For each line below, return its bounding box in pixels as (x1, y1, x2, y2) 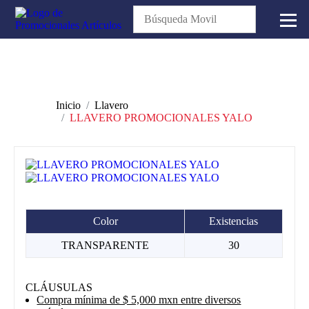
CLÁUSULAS (26, 281, 93, 294)
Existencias (209, 215, 259, 228)
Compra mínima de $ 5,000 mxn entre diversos (37, 294, 241, 306)
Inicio (55, 99, 81, 111)
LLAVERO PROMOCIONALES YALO (69, 112, 252, 123)
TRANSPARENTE (61, 239, 150, 252)
